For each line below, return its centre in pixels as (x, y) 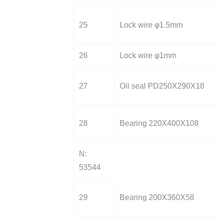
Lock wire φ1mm (148, 55)
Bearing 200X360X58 (157, 197)
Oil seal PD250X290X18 (162, 86)
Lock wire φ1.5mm (151, 25)
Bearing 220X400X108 (159, 123)
